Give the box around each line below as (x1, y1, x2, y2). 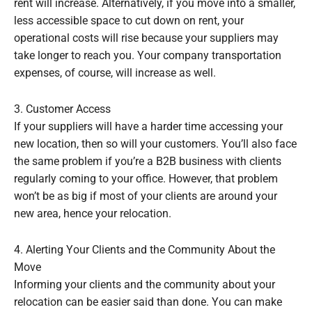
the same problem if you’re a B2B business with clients (14, 155, 281, 168)
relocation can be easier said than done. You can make (14, 296, 282, 309)
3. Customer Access (14, 102, 111, 116)
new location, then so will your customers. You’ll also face (14, 137, 297, 150)
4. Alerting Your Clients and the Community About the (14, 244, 275, 256)
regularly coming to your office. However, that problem (14, 172, 278, 185)
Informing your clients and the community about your (14, 279, 275, 291)
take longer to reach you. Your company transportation (14, 49, 281, 62)
